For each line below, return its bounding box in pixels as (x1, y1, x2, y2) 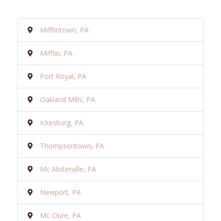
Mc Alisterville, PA (40, 164, 96, 174)
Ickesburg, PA (40, 117, 83, 127)
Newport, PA (40, 187, 81, 197)
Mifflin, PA (40, 48, 73, 58)
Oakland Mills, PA (40, 94, 95, 104)
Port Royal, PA (40, 71, 86, 81)
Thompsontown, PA (40, 141, 104, 150)
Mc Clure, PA (40, 210, 81, 220)
